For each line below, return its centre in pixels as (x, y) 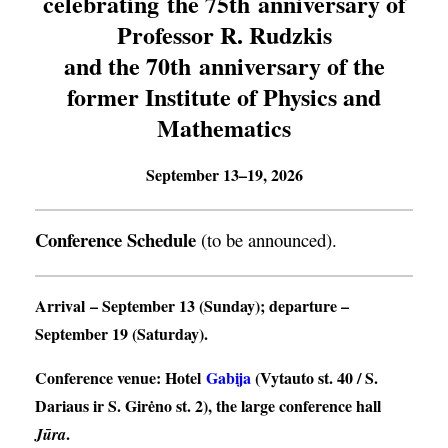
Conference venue (95, 377)
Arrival (60, 305)
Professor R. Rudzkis (224, 34)
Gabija (228, 377)
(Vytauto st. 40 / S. (314, 377)
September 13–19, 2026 (224, 174)
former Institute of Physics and (224, 96)
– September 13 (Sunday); (177, 305)
